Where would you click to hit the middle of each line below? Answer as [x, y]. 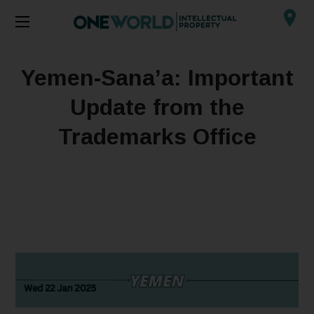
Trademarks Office [157, 137]
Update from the [157, 107]
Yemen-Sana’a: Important [157, 78]
